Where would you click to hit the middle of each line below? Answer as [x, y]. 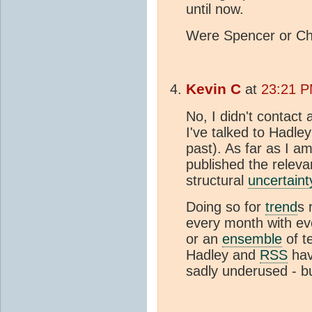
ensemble [252, 239]
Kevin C [213, 89]
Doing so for [226, 207]
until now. [215, 9]
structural [217, 181]
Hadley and [223, 255]
